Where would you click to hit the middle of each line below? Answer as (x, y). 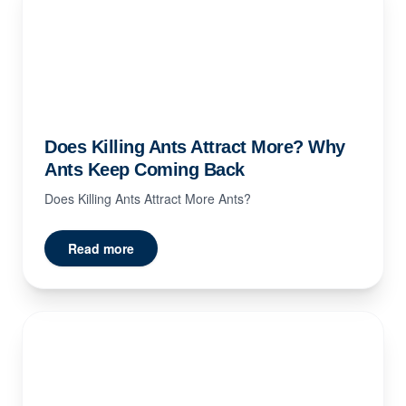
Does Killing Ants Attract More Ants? (148, 198)
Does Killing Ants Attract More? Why (195, 147)
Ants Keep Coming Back (145, 169)
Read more (101, 248)
